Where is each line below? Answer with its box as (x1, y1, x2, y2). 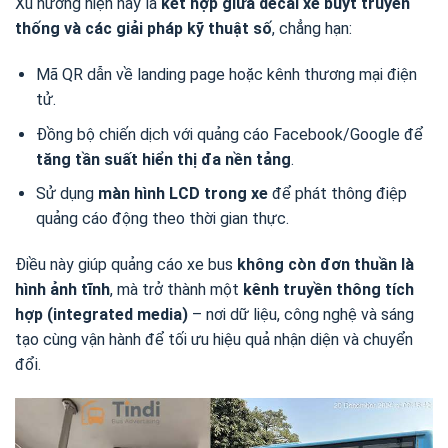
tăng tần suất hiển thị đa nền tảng (35, 149, 291, 169)
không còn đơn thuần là (237, 254, 414, 274)
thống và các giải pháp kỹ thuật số (15, 19, 272, 39)
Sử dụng (35, 184, 98, 204)
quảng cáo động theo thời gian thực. (35, 209, 289, 229)
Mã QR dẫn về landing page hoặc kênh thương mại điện (35, 65, 417, 84)
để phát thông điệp (267, 184, 407, 204)
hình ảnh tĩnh (15, 279, 110, 299)
